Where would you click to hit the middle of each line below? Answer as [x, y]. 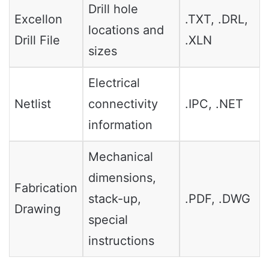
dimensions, [122, 178]
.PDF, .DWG [218, 199]
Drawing [38, 209]
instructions [121, 241]
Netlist [33, 104]
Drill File [37, 41]
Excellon [38, 20]
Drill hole [113, 9]
